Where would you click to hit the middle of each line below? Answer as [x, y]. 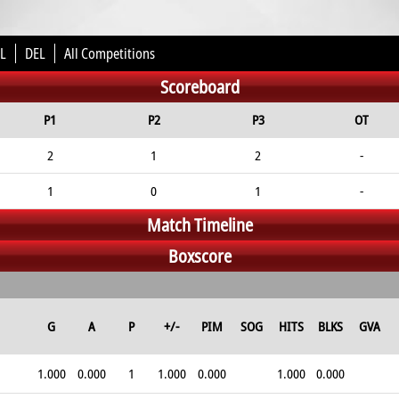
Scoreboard [199, 87]
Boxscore [199, 256]
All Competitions [110, 53]
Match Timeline [199, 225]
